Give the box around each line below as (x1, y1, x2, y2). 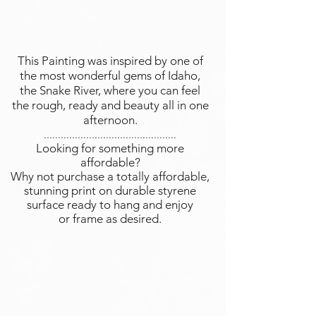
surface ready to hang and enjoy (27, 197, 193, 212)
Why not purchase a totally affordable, (11, 169, 209, 183)
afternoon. (83, 113, 138, 127)
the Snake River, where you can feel (20, 83, 200, 97)
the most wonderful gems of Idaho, (20, 68, 200, 83)
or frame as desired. (59, 212, 162, 226)
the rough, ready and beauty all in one (11, 98, 209, 112)
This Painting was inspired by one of (17, 54, 203, 68)
